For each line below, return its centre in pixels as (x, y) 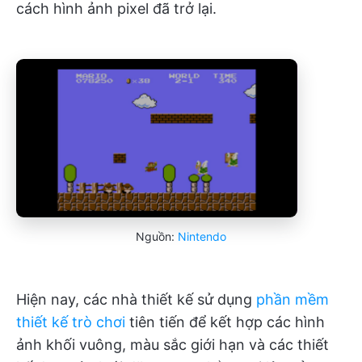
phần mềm (293, 299)
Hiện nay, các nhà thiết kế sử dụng (136, 299)
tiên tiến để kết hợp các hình (225, 322)
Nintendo (202, 236)
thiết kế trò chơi (71, 322)
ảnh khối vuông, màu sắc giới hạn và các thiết (173, 344)
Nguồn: (157, 236)
